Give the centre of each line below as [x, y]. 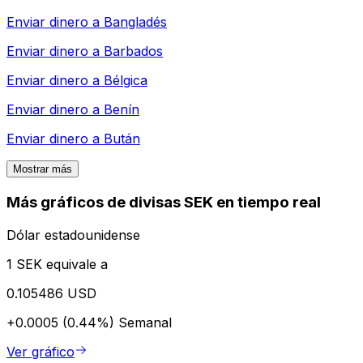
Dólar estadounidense [73, 235]
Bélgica [126, 81]
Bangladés [135, 22]
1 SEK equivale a [57, 264]
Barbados [133, 51]
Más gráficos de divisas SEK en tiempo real [164, 203]
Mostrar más [43, 169]
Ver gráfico [41, 351]
